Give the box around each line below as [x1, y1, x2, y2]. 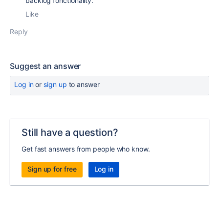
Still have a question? [22, 127, 118, 138]
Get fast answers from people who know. [22, 145, 150, 153]
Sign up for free [27, 165, 77, 173]
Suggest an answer [10, 61, 81, 71]
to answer [66, 80, 100, 88]
